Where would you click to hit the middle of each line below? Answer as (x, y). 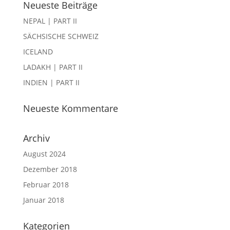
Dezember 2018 (50, 169)
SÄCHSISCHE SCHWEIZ (61, 36)
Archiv (36, 138)
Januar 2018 (43, 200)
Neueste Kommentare (70, 108)
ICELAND (38, 52)
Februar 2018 (46, 185)
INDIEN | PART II (51, 82)
